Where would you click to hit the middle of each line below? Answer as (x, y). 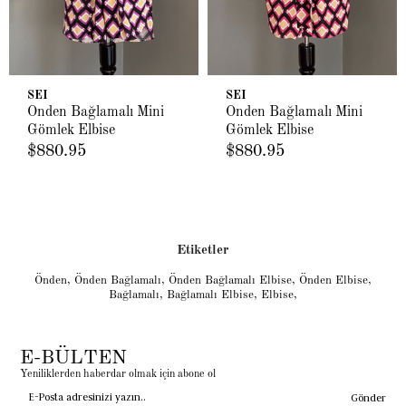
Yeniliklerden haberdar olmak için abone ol (118, 375)
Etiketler (203, 251)
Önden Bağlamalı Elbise (230, 281)
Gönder (368, 397)
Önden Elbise (333, 281)
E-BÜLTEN (74, 358)
